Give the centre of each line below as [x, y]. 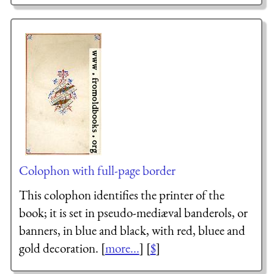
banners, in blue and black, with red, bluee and [132, 230]
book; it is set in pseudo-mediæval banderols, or [133, 212]
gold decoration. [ [62, 248]
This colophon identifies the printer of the [121, 194]
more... [122, 248]
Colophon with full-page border [97, 170]
